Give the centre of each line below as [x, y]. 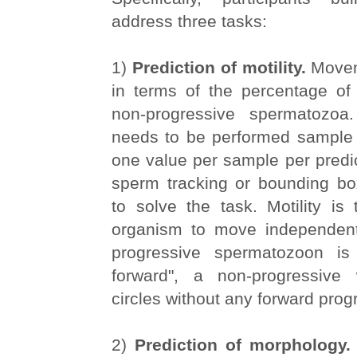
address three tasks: [189, 21]
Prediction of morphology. [242, 345]
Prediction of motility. [222, 67]
